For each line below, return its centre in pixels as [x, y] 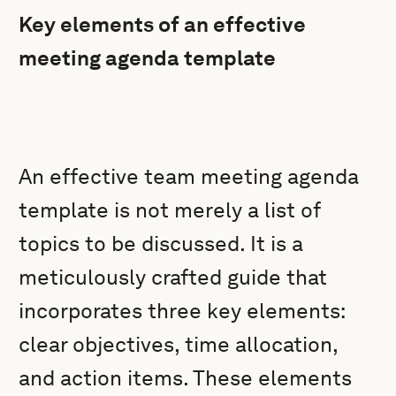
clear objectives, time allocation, [179, 344]
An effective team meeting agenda [189, 176]
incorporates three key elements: [182, 311]
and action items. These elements [186, 378]
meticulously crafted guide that [173, 277]
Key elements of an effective [163, 24]
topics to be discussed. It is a [161, 244]
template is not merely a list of [170, 210]
